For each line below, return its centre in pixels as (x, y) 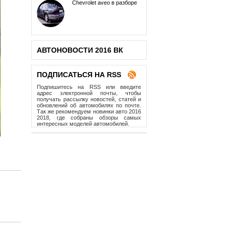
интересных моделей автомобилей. (83, 124)
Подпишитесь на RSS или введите (89, 87)
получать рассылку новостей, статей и (89, 99)
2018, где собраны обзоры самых (89, 118)
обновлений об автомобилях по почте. (89, 105)
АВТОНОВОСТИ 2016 (74, 50)
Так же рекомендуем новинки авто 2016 (89, 111)
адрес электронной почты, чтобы (89, 93)
